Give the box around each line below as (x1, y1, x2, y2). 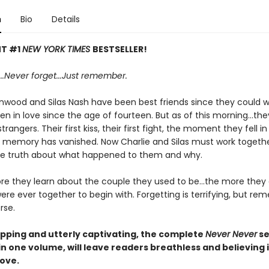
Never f (4, 70, 34, 82)
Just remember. (61, 70, 127, 82)
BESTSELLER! (92, 43, 147, 55)
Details (51, 13, 80, 25)
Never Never (205, 228, 257, 240)
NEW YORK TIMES (22, 43, 92, 55)
